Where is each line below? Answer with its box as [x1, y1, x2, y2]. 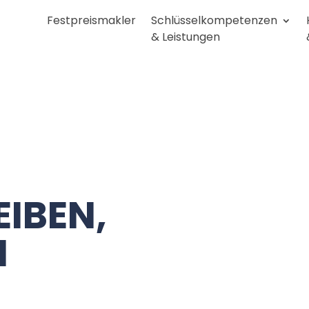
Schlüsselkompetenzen [151, 12, 277, 28]
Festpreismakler [47, 12, 136, 28]
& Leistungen [151, 29, 220, 45]
